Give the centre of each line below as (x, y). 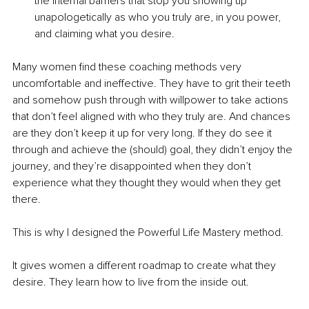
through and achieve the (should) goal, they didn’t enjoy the (154, 150)
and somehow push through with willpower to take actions (152, 100)
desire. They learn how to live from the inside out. (131, 282)
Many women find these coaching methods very (128, 67)
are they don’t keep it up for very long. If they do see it (143, 133)
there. (27, 200)
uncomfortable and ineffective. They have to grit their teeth (153, 84)
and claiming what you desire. (106, 34)
